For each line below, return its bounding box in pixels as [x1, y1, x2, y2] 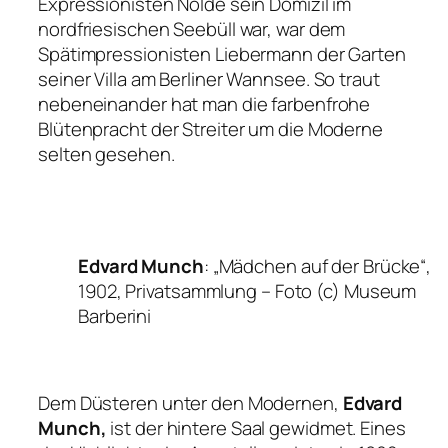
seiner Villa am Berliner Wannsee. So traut [38, 65, 380, 92]
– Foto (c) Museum [257, 277, 417, 304]
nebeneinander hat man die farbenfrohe [38, 90, 371, 117]
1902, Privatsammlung [78, 277, 257, 304]
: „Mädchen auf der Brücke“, [203, 252, 432, 279]
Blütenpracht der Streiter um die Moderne [38, 115, 383, 142]
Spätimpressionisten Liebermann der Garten [38, 40, 406, 67]
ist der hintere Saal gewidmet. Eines [106, 414, 406, 441]
